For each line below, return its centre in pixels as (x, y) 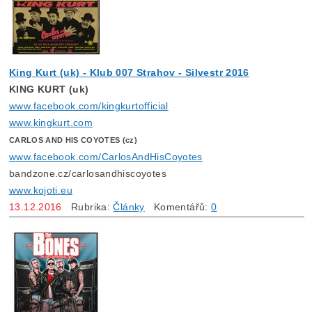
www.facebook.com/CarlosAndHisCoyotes (106, 157)
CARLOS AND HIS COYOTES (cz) (73, 140)
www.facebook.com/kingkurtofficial (89, 106)
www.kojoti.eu (41, 190)
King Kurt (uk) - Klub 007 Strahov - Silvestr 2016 (129, 73)
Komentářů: (178, 207)
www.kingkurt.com (51, 123)
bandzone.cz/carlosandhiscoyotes (88, 174)
